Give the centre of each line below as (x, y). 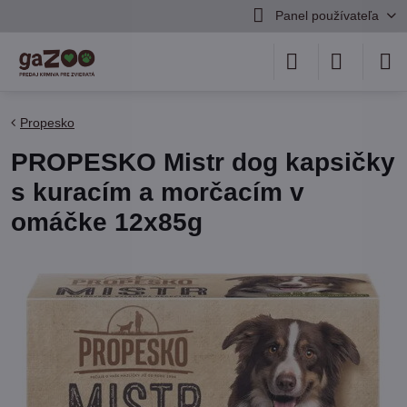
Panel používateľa (327, 15)
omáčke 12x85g (107, 222)
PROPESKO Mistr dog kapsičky (203, 162)
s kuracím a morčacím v (158, 192)
